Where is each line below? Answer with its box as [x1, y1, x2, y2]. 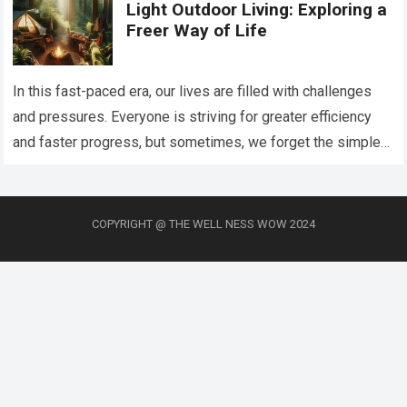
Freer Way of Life [126, 20, 268, 42]
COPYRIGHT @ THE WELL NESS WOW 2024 [92, 216, 315, 231]
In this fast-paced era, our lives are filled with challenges [13, 82, 372, 100]
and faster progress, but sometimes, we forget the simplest [13, 133, 394, 151]
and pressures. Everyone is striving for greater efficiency [13, 107, 372, 125]
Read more [223, 160, 288, 175]
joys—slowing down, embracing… [13, 158, 224, 176]
